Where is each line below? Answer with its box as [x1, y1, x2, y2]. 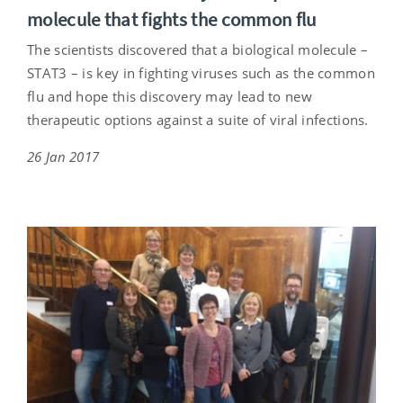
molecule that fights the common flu [27, 7, 317, 32]
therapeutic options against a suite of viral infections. [27, 111, 369, 130]
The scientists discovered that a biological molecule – [27, 40, 369, 59]
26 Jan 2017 [27, 148, 100, 166]
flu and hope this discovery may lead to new [27, 87, 312, 106]
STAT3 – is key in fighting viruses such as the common [27, 64, 375, 83]
